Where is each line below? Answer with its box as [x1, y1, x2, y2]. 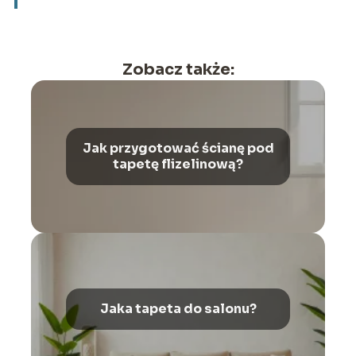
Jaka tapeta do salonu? [99, 300, 257, 317]
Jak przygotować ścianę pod [82, 139, 274, 157]
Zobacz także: [122, 59, 234, 79]
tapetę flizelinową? [113, 155, 243, 172]
